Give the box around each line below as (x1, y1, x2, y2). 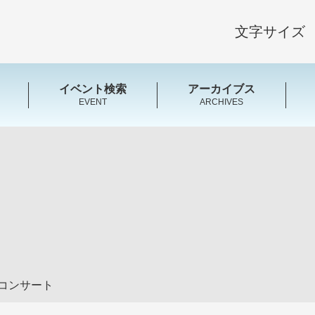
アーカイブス (188, 82, 256, 95)
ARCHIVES (200, 96, 244, 107)
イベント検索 (58, 82, 127, 95)
